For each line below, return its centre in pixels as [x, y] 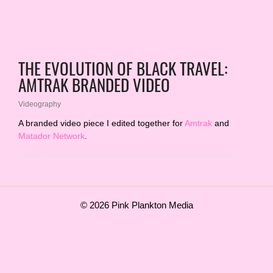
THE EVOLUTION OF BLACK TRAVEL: [123, 68]
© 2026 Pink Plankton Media [136, 205]
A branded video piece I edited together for [101, 123]
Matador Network [51, 136]
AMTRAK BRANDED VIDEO [94, 84]
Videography [40, 104]
